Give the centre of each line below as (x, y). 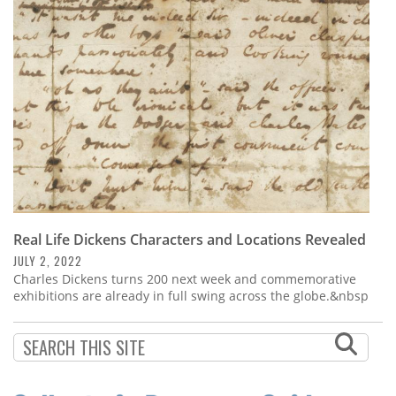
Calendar (54, 51)
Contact (48, 99)
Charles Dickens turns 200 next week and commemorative (185, 279)
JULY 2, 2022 (48, 261)
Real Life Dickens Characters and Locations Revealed (190, 240)
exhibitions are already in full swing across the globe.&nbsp (191, 296)
